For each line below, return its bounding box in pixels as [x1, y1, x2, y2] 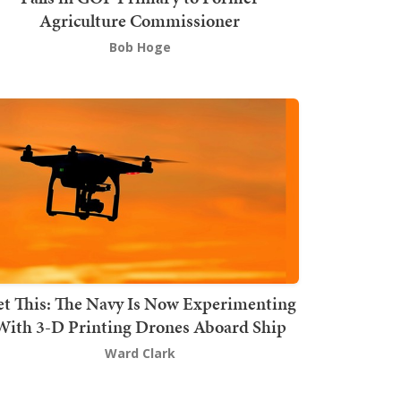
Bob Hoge [108, 38, 171, 56]
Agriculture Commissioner [39, 8, 240, 34]
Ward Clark [104, 344, 175, 362]
